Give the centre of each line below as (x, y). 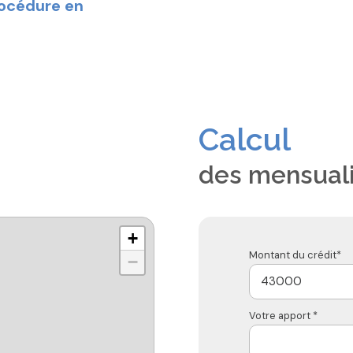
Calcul (245, 139)
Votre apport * (283, 315)
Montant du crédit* (295, 255)
